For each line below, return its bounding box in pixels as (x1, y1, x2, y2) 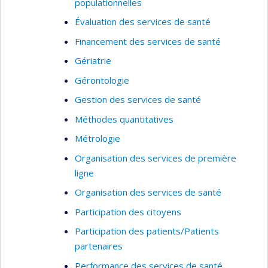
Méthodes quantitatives (75, 112, 173, 125)
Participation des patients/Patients (75, 225, 219, 237)
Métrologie (75, 132, 120, 144)
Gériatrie (75, 54, 111, 66)
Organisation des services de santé (75, 186, 221, 198)
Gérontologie (75, 74, 129, 86)
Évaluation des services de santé (75, 16, 211, 28)
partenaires (75, 240, 123, 252)
